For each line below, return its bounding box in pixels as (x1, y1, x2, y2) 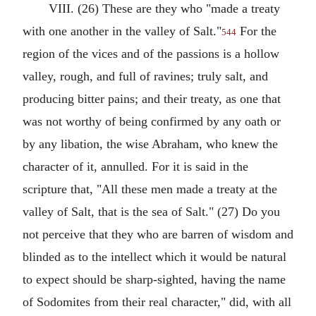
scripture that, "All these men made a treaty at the (23, 182, 277, 196)
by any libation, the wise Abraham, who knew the (23, 137, 278, 151)
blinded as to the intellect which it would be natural (23, 250, 286, 264)
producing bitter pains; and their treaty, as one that (23, 92, 281, 106)
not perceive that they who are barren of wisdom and (23, 227, 293, 241)
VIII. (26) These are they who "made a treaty (48, 1, 280, 16)
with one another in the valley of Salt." (23, 24, 221, 38)
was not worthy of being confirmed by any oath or (23, 114, 281, 128)
